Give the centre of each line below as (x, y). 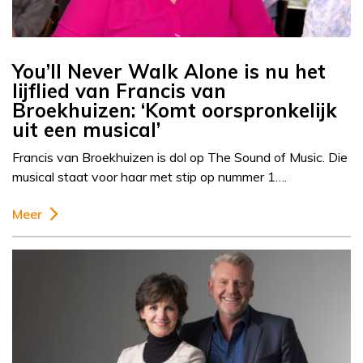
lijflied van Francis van (119, 91)
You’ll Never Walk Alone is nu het (169, 72)
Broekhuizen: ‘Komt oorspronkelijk (175, 111)
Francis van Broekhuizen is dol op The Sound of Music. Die (180, 158)
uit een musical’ (86, 130)
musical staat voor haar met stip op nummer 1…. (149, 177)
